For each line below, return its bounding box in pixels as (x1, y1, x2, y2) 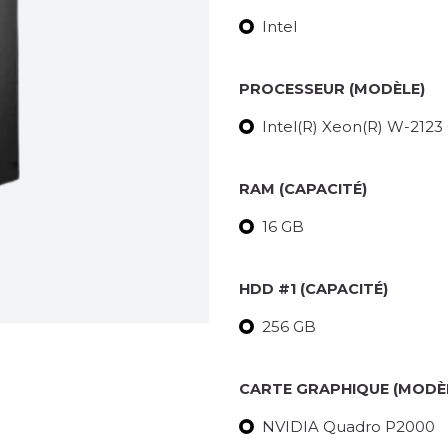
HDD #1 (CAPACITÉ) (239, 280, 388, 299)
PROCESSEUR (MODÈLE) (239, 80, 425, 99)
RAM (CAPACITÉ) (239, 180, 367, 199)
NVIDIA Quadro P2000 (261, 417, 435, 437)
